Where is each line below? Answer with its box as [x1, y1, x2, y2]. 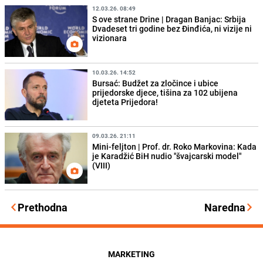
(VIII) [92, 159, 111, 171]
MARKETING [108, 248, 155, 259]
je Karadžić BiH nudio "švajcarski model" [92, 150, 242, 161]
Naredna [204, 200, 245, 214]
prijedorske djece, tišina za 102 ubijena [92, 86, 238, 98]
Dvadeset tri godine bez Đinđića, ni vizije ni [92, 23, 252, 35]
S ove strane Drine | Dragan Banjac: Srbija [92, 14, 247, 25]
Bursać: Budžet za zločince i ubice [92, 77, 219, 89]
